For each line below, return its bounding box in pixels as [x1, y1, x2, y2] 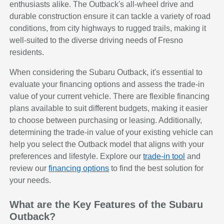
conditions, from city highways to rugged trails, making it [9, 24, 206, 33]
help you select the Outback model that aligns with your [9, 140, 204, 149]
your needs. [9, 176, 51, 185]
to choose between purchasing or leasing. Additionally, [9, 116, 202, 125]
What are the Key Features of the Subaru [9, 199, 203, 210]
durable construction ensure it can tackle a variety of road [9, 12, 211, 21]
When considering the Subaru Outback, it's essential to [9, 68, 203, 77]
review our [9, 164, 49, 173]
